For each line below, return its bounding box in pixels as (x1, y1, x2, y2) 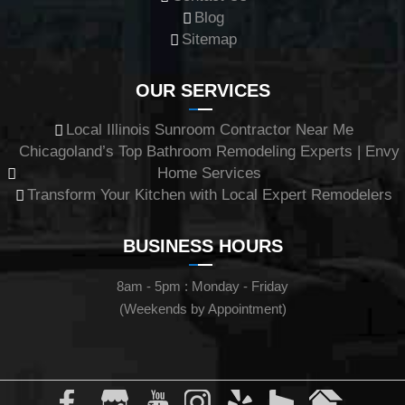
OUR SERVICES (135, 80, 270, 100)
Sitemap (182, 31, 237, 48)
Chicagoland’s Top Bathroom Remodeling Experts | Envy (19, 143, 400, 160)
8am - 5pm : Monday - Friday (117, 278, 288, 294)
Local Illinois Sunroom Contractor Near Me (65, 121, 353, 138)
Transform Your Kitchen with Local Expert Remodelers (26, 186, 392, 203)
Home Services (157, 165, 261, 182)
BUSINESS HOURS (122, 236, 283, 256)
